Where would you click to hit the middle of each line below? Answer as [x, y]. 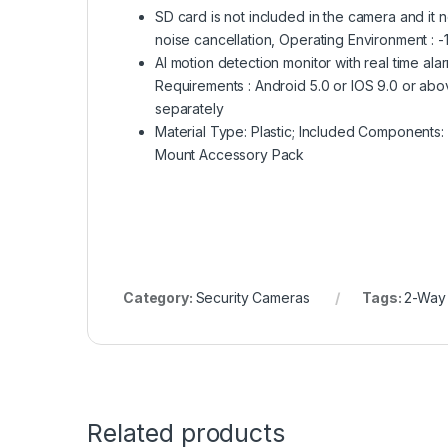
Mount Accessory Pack [230, 154]
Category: [159, 297]
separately [189, 108]
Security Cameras [252, 297]
